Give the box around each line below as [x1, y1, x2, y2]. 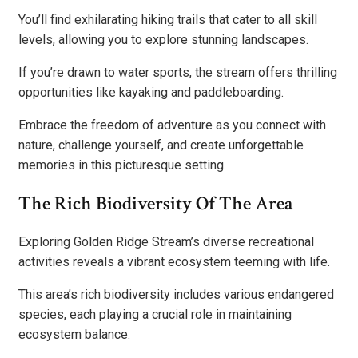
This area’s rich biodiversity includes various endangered [18, 286, 334, 302]
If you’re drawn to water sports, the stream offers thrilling [18, 64, 337, 80]
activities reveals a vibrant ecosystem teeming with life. [18, 253, 330, 269]
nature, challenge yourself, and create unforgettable [18, 137, 304, 153]
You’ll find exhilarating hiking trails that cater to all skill [18, 11, 317, 27]
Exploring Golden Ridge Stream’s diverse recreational [18, 233, 314, 249]
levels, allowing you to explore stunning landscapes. [18, 31, 308, 47]
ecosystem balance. [18, 326, 130, 342]
